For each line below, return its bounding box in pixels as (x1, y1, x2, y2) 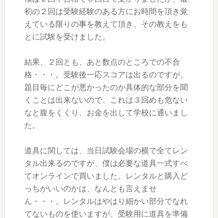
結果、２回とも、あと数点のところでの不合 (24, 57, 180, 67)
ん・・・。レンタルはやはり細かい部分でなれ (24, 196, 188, 206)
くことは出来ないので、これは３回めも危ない (24, 95, 188, 105)
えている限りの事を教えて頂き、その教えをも (24, 19, 188, 29)
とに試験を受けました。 (24, 32, 110, 41)
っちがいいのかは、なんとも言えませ (24, 183, 157, 193)
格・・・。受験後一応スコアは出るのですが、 (24, 70, 188, 79)
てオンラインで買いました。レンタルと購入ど (24, 171, 188, 181)
